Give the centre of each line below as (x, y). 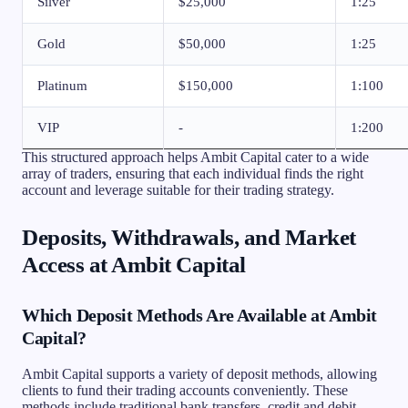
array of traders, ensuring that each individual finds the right (193, 173)
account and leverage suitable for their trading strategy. (178, 189)
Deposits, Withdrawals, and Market (189, 237)
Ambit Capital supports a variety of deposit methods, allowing (199, 373)
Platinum (62, 85)
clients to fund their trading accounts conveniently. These (185, 390)
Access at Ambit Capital (134, 264)
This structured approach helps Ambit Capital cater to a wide (195, 157)
